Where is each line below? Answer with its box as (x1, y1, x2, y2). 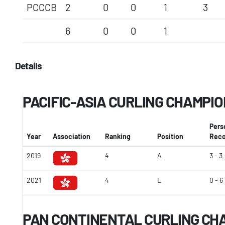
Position (157, 132, 183, 141)
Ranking (105, 132, 131, 141)
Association (53, 132, 90, 141)
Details (15, 60, 42, 71)
